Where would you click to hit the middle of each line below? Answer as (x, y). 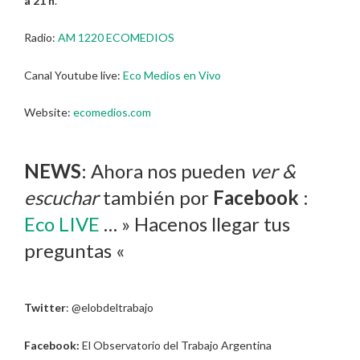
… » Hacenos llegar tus (195, 223)
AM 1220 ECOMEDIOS (116, 38)
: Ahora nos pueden (166, 170)
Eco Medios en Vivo (172, 75)
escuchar (61, 197)
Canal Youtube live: (74, 75)
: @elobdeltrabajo (110, 308)
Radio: (41, 38)
